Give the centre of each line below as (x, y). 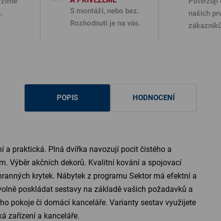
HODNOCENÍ (154, 98)
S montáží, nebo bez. (105, 11)
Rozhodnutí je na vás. (105, 23)
